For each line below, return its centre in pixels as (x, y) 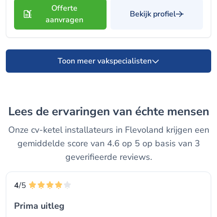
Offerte (64, 8)
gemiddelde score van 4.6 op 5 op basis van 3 (108, 143)
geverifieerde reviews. (108, 157)
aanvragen (64, 20)
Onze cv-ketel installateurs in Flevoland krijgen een (108, 130)
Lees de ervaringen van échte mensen (112, 111)
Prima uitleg (39, 206)
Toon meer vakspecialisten (105, 61)
